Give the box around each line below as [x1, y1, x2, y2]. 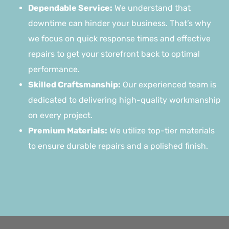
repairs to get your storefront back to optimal [28, 49, 200, 59]
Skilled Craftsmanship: [28, 80, 121, 90]
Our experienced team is [121, 80, 216, 90]
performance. [28, 64, 80, 75]
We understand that [112, 3, 191, 13]
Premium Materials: [28, 126, 107, 136]
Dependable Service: [28, 3, 112, 13]
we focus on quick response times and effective [28, 34, 211, 44]
